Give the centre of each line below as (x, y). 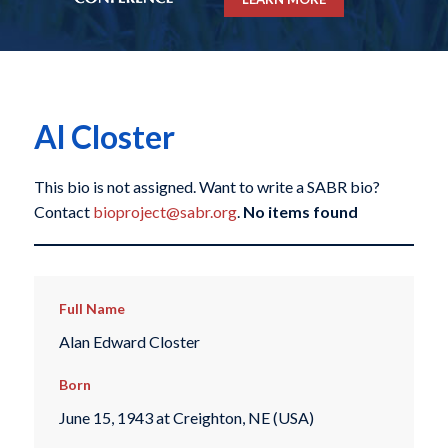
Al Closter (104, 137)
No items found (300, 212)
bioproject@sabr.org (164, 212)
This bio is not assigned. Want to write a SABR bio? (206, 187)
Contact (63, 212)
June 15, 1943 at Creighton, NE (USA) (186, 418)
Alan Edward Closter (129, 341)
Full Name (91, 309)
